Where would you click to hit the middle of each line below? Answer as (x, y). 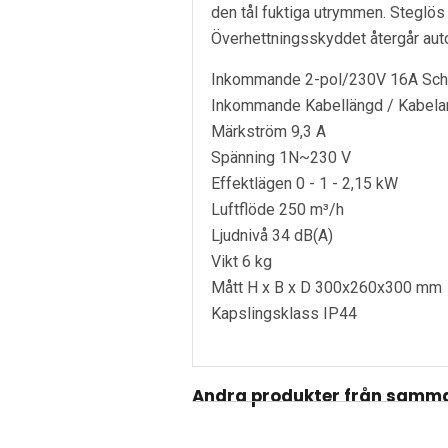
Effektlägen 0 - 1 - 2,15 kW (304, 183)
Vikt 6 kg (241, 261)
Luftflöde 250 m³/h (277, 209)
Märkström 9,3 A (268, 131)
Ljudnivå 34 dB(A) (272, 235)
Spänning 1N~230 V (281, 157)
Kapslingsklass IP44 (284, 313)
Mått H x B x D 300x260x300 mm (326, 287)
